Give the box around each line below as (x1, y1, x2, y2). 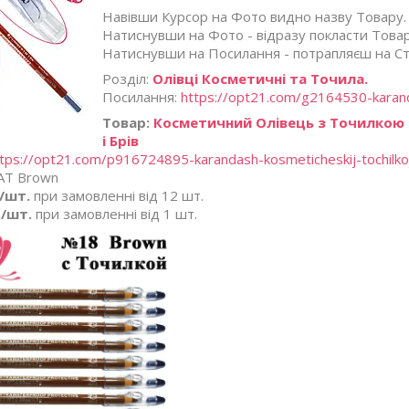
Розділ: (102, 69, 152, 88)
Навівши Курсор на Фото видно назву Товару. (102, 7, 406, 26)
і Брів (102, 131, 139, 150)
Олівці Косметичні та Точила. (152, 69, 368, 88)
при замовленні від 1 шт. (32, 204, 197, 223)
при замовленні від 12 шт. (30, 186, 204, 204)
